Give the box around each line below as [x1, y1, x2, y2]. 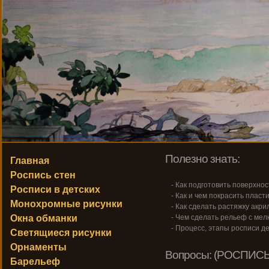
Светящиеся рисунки [10, 228, 112, 238]
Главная [10, 156, 49, 166]
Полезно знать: [165, 153, 240, 165]
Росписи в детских [10, 184, 100, 195]
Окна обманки [10, 213, 77, 223]
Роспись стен [10, 170, 76, 180]
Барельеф [10, 256, 60, 267]
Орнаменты [10, 242, 67, 252]
